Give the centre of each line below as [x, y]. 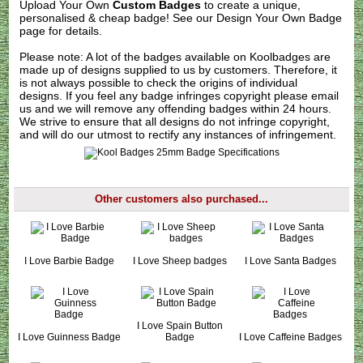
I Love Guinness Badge [69, 337]
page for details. [61, 30]
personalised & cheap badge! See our [118, 17]
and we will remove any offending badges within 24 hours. [182, 108]
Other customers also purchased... [181, 199]
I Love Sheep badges [179, 261]
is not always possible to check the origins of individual [159, 82]
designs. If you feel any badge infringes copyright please [166, 95]
